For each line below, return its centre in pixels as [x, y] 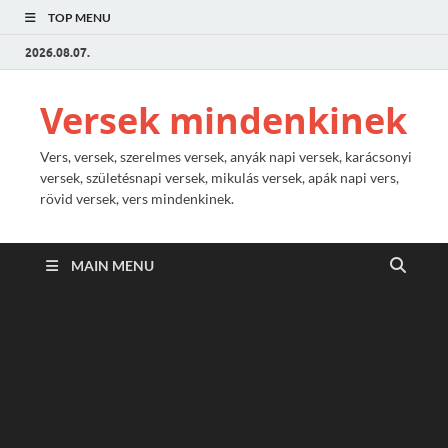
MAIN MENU [112, 265]
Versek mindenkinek [223, 120]
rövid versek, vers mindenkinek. [137, 198]
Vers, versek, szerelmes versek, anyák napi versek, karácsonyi [226, 156]
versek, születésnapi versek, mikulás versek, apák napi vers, [219, 177]
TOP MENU [79, 17]
